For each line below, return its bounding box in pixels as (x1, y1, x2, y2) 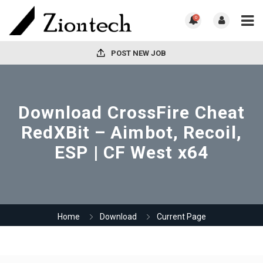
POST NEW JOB (109, 48, 166, 58)
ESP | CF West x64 (55, 141, 208, 163)
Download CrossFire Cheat (18, 102, 245, 123)
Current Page (156, 211, 206, 221)
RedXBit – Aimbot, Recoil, (21, 122, 242, 143)
